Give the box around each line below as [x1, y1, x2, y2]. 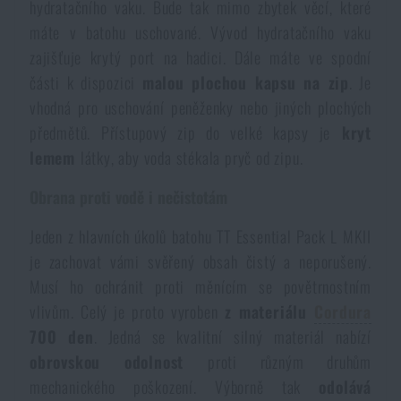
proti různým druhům [208, 350, 371, 374]
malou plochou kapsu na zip [141, 71, 349, 95]
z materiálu [224, 300, 315, 324]
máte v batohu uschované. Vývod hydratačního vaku [30, 21, 371, 45]
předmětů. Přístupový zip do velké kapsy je [30, 121, 331, 145]
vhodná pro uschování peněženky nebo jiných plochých [30, 96, 371, 120]
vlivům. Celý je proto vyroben [30, 300, 225, 324]
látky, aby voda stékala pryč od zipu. [80, 146, 303, 170]
